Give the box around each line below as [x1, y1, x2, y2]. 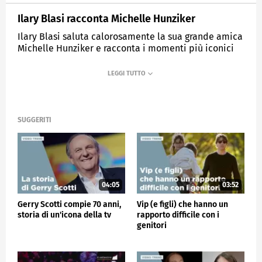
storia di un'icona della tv [18, 209, 111, 220]
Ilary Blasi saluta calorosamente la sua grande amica [18, 30, 243, 42]
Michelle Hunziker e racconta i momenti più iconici [18, 42, 234, 54]
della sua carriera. [18, 54, 95, 65]
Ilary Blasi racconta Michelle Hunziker [18, 12, 195, 25]
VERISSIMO [89, 84, 120, 92]
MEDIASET [30, 84, 58, 92]
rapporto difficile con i [137, 209, 219, 220]
